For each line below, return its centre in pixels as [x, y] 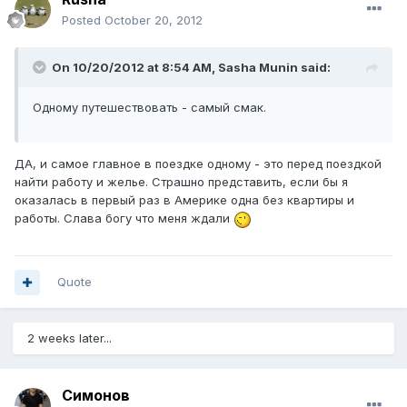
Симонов [96, 396]
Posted [83, 20]
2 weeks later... [69, 338]
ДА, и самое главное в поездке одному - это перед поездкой [198, 164]
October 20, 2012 [154, 20]
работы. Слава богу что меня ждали [124, 218]
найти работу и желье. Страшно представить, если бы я [181, 182]
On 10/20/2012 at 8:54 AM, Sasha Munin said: [191, 68]
